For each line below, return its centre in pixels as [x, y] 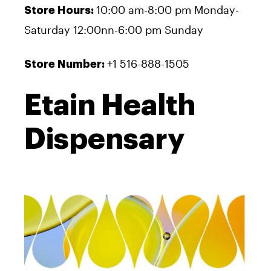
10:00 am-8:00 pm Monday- [168, 10]
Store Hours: [60, 11]
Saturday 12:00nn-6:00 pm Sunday [114, 30]
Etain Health [110, 106]
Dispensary [104, 139]
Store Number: [66, 64]
